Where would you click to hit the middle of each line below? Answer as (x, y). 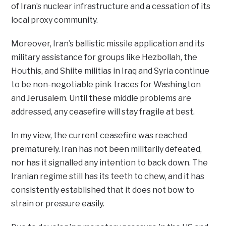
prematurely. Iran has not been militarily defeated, (107, 149)
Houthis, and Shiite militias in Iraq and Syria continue (110, 71)
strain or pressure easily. (58, 204)
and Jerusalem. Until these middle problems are (101, 98)
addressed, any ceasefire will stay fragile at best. (103, 112)
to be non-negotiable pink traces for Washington (106, 85)
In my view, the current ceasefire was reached (99, 136)
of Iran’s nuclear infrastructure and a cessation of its (111, 7)
